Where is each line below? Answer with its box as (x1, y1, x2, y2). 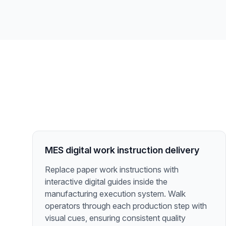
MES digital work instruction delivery (45, 145, 199, 155)
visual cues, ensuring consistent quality (45, 213, 186, 223)
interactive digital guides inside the (45, 177, 167, 187)
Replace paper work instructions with (45, 164, 179, 175)
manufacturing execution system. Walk (45, 189, 186, 199)
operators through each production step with (45, 201, 207, 211)
